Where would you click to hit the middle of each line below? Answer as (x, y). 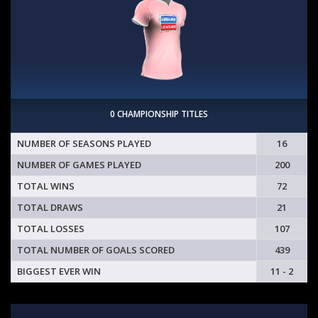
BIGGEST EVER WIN (59, 272)
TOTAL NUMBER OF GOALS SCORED (96, 250)
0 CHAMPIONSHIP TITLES (159, 114)
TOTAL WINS (46, 186)
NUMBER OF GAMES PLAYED (79, 165)
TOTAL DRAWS (50, 208)
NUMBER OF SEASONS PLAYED (84, 144)
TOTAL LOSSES (51, 229)
